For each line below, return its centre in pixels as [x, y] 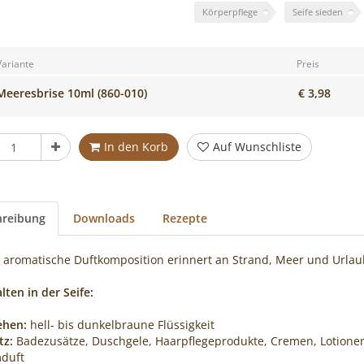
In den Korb [136, 147]
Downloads [104, 218]
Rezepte [184, 218]
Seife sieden [317, 12]
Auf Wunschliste [257, 147]
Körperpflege [230, 12]
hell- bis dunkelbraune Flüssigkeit [120, 325]
